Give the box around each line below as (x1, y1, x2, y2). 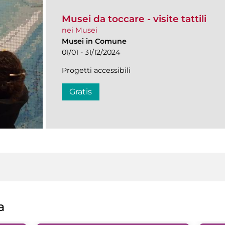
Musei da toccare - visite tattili (62, 13, 206, 25)
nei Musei (62, 25, 97, 35)
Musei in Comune (62, 36, 127, 46)
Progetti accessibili (62, 65, 131, 75)
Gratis (69, 86, 92, 96)
